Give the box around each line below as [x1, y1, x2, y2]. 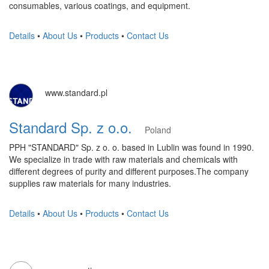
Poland [145, 124, 171, 136]
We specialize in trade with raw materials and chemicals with [9, 153, 238, 165]
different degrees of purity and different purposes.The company [9, 165, 249, 177]
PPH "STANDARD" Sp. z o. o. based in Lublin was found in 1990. [9, 141, 254, 153]
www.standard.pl [45, 86, 107, 98]
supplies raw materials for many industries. [9, 177, 171, 189]
